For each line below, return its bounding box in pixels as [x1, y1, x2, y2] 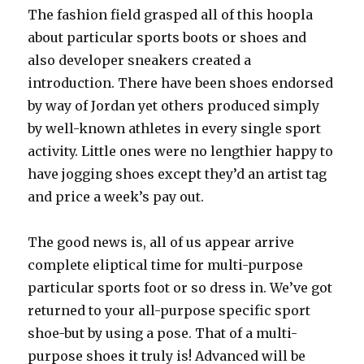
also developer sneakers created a [28, 52, 252, 68]
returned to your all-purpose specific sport [28, 302, 311, 318]
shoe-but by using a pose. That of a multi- [28, 325, 298, 341]
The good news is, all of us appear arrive [28, 234, 295, 250]
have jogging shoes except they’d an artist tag [28, 166, 327, 182]
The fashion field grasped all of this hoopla [28, 6, 314, 23]
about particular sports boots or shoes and [28, 29, 307, 45]
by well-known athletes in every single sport [28, 120, 322, 136]
